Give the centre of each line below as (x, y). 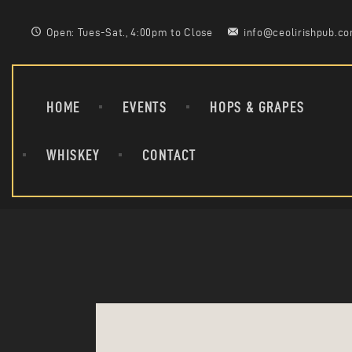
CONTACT (169, 155)
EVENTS (145, 107)
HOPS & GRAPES (257, 107)
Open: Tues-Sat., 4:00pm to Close (129, 32)
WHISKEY (73, 155)
